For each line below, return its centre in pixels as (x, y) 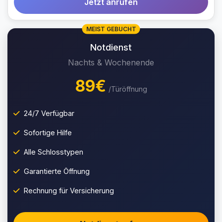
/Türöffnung (128, 89)
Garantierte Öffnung (57, 171)
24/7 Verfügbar (49, 113)
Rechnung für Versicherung (69, 191)
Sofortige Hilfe (48, 133)
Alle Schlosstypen (54, 152)
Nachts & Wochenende (111, 62)
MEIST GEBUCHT (111, 29)
